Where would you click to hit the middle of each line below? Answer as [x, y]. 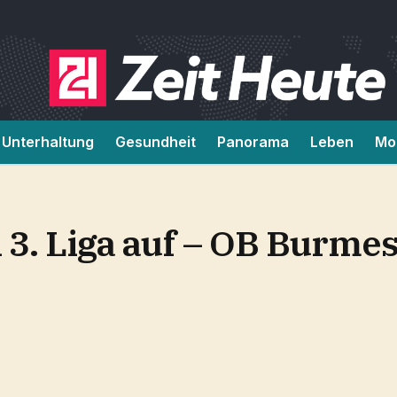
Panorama [253, 142]
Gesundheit [156, 142]
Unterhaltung [48, 142]
